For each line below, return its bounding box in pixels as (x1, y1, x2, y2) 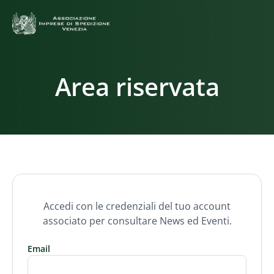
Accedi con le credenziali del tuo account (43, 199, 231, 213)
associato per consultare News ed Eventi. (42, 214, 232, 228)
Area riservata (54, 70, 220, 103)
